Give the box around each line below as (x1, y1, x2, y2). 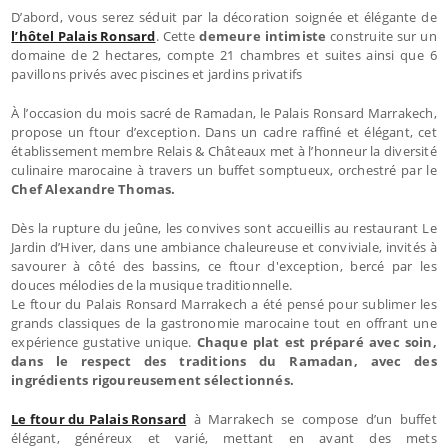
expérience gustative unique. (11, 332, 197, 351)
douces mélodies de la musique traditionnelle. (11, 275, 292, 294)
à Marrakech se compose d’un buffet (186, 409, 437, 428)
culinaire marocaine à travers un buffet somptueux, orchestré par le (11, 160, 437, 179)
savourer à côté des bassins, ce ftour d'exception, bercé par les (11, 256, 437, 275)
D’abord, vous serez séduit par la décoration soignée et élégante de (11, 7, 437, 26)
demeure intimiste (199, 26, 327, 45)
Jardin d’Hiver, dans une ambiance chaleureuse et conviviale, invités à (11, 237, 437, 256)
